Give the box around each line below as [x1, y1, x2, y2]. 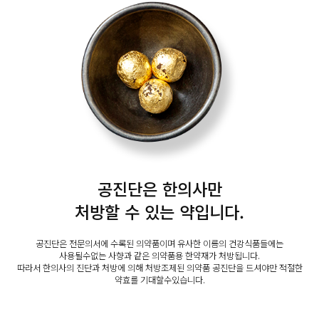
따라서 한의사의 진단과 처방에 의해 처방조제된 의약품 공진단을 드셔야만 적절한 [16, 261, 303, 274]
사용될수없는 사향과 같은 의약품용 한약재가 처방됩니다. [59, 249, 260, 262]
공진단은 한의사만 [97, 177, 222, 202]
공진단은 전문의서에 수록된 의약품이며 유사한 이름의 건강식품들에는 [36, 236, 283, 250]
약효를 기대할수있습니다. [114, 273, 205, 286]
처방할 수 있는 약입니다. [75, 199, 244, 224]
